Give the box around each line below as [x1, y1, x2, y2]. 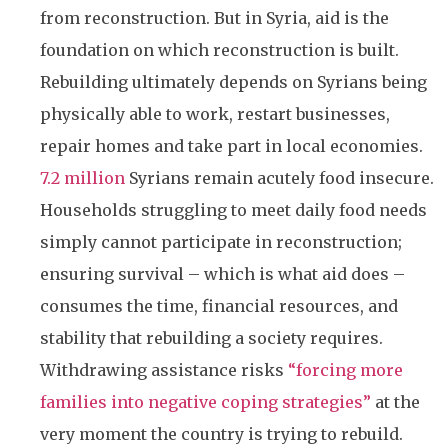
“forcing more [288, 360, 403, 381]
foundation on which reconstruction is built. [40, 40, 399, 61]
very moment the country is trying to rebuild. [40, 424, 403, 445]
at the [371, 392, 420, 413]
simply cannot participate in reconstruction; [40, 232, 402, 253]
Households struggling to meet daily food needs [40, 200, 427, 221]
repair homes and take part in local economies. [40, 136, 423, 157]
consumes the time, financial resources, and [40, 296, 398, 317]
